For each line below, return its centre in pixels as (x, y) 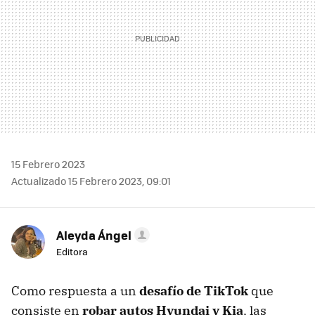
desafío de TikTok (194, 290)
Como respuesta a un (75, 290)
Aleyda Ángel (94, 234)
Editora (72, 251)
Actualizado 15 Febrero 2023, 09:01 (91, 180)
